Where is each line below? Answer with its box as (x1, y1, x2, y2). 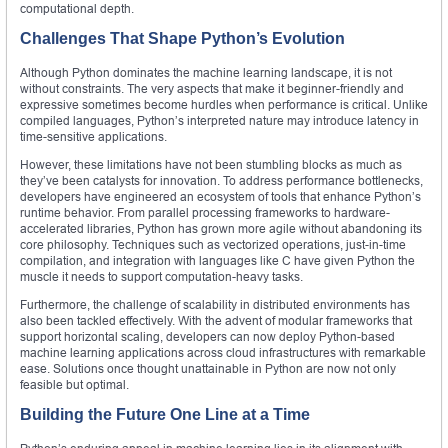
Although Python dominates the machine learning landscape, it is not (20, 64, 392, 80)
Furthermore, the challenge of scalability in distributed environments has (20, 296, 410, 312)
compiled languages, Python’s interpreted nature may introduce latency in (20, 112, 419, 128)
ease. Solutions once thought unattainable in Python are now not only (20, 360, 396, 376)
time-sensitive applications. (20, 128, 167, 144)
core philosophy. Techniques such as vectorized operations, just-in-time (20, 236, 406, 252)
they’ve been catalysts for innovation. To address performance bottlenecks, (20, 172, 423, 188)
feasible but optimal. (20, 376, 129, 392)
